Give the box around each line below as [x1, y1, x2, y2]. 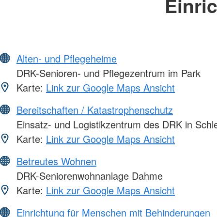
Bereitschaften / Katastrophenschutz [16, 103, 173, 117]
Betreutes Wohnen [16, 154, 96, 169]
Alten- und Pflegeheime [16, 51, 117, 66]
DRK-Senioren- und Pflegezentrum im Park [14, 66, 201, 80]
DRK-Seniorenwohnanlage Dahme [14, 169, 163, 183]
